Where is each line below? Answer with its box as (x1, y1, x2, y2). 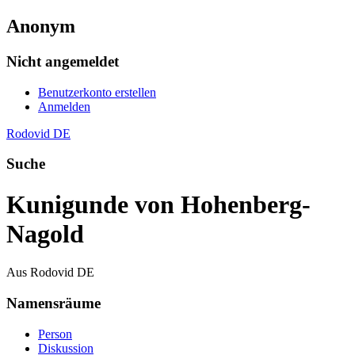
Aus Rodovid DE (6, 265, 94, 280)
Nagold (6, 219, 84, 248)
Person (38, 326, 72, 341)
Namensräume (6, 294, 101, 311)
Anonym (6, 15, 75, 36)
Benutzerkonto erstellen (38, 85, 156, 99)
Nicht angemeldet (6, 52, 119, 70)
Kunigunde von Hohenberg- (6, 189, 311, 219)
